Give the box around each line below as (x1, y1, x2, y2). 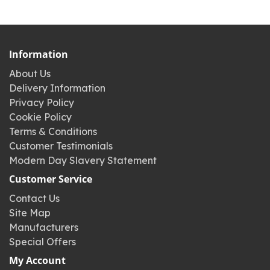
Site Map (9, 207, 51, 219)
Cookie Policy (9, 111, 72, 123)
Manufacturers (9, 221, 78, 233)
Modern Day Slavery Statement (9, 154, 157, 166)
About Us (9, 67, 51, 80)
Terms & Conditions (9, 125, 97, 137)
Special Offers (9, 236, 76, 248)
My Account (9, 254, 66, 267)
